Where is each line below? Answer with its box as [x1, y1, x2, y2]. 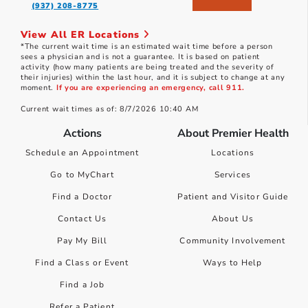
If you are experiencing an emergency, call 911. [56, 82, 245, 93]
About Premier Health [177, 126, 289, 142]
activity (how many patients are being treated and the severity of [21, 62, 274, 73]
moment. [21, 82, 56, 93]
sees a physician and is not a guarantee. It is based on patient [21, 52, 260, 63]
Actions [63, 126, 102, 142]
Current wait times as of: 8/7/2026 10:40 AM [21, 104, 199, 115]
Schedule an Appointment [25, 147, 140, 159]
